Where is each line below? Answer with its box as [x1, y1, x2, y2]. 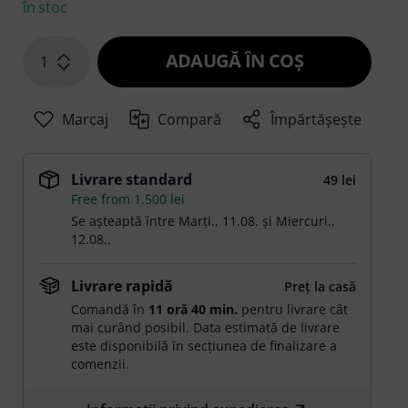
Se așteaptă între [71, 212, 179, 230]
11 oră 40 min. [148, 301, 239, 319]
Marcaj [62, 109, 109, 130]
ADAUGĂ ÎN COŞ [165, 48, 304, 74]
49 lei [322, 171, 356, 189]
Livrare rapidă [71, 276, 174, 297]
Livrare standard [71, 169, 193, 190]
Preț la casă [283, 278, 356, 296]
